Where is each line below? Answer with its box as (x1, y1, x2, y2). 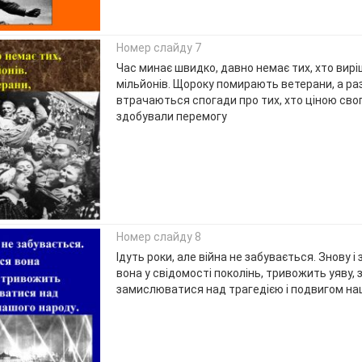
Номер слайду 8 (116, 230, 201, 244)
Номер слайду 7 (116, 41, 201, 55)
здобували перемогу (116, 110, 227, 124)
